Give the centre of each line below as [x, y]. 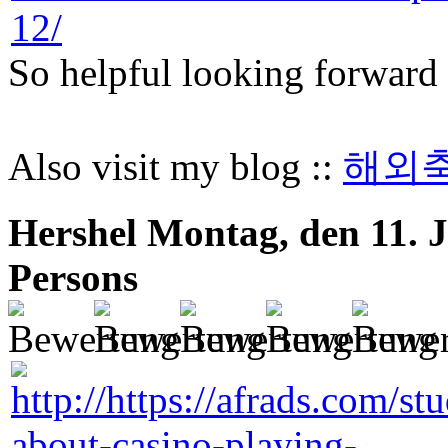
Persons [73, 277]
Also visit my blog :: [175, 166]
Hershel [72, 232]
